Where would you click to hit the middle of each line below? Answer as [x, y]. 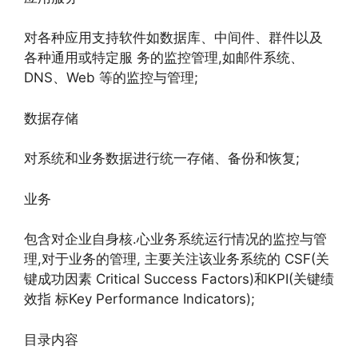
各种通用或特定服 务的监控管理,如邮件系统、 [164, 58]
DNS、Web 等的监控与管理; [111, 78]
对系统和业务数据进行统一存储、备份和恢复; [162, 158]
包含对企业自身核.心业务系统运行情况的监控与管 [175, 239]
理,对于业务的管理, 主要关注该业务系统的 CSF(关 [177, 259]
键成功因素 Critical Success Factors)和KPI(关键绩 [179, 279]
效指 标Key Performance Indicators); [139, 299]
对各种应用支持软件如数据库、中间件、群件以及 [173, 38]
